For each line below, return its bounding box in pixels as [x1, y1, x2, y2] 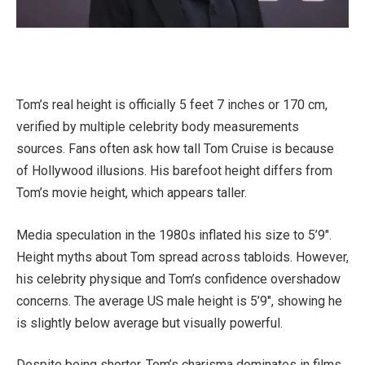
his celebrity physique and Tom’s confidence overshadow [16, 270, 341, 287]
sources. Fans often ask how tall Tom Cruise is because [16, 141, 334, 157]
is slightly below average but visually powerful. [16, 314, 283, 331]
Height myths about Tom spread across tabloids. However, [16, 248, 349, 265]
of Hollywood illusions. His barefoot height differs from [16, 163, 332, 179]
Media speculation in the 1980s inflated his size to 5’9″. [16, 226, 332, 243]
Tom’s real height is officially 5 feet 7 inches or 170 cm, [16, 97, 328, 113]
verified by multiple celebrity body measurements [16, 119, 299, 135]
